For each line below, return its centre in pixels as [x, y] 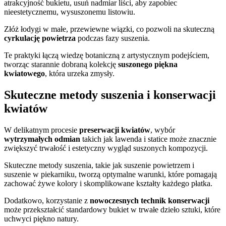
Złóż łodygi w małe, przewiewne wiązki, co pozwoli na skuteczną [109, 29]
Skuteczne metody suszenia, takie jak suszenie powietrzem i [99, 165]
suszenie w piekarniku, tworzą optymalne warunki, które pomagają [110, 174]
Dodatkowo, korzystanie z [47, 200]
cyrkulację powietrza [40, 38]
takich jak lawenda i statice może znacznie [148, 139]
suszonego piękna [148, 64]
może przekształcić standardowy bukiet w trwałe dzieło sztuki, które [112, 209]
